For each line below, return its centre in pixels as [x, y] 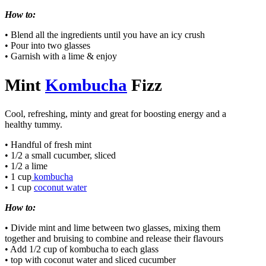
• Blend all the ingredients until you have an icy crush [105, 34]
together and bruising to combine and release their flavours [114, 238]
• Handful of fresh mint [48, 144]
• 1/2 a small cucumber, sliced [60, 155]
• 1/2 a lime [26, 166]
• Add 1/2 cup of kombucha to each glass [82, 249]
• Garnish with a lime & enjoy [61, 56]
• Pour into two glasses [47, 45]
